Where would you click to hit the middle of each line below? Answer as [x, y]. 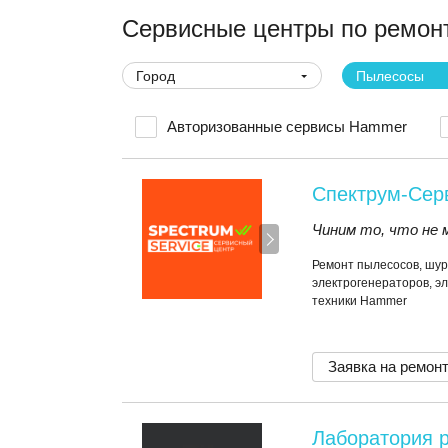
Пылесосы [390, 76]
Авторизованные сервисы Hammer [287, 126]
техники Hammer [359, 301]
